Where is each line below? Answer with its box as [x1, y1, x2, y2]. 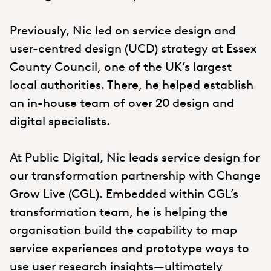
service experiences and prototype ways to [10, 241, 249, 256]
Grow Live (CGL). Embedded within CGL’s [10, 186, 238, 201]
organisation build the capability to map [10, 223, 237, 238]
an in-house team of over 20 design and [10, 96, 234, 111]
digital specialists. [10, 114, 110, 129]
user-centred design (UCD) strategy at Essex [10, 41, 256, 56]
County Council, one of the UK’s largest [10, 59, 232, 74]
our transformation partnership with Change [10, 168, 261, 183]
